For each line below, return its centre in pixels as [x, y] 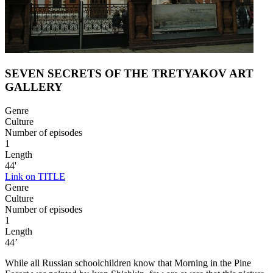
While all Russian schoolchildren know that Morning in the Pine [128, 263]
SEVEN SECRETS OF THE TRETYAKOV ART [129, 74]
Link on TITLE [35, 176]
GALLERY [34, 87]
